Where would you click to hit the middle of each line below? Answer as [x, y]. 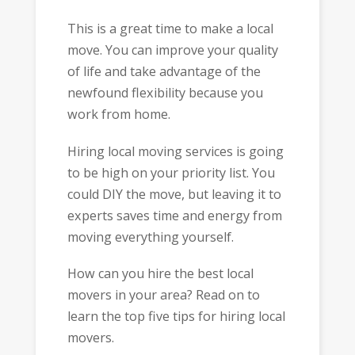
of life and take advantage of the [164, 72]
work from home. [118, 115]
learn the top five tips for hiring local [176, 317]
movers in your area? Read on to [163, 295]
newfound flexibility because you [165, 93]
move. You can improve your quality [172, 50]
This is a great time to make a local [170, 29]
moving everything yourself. [150, 237]
